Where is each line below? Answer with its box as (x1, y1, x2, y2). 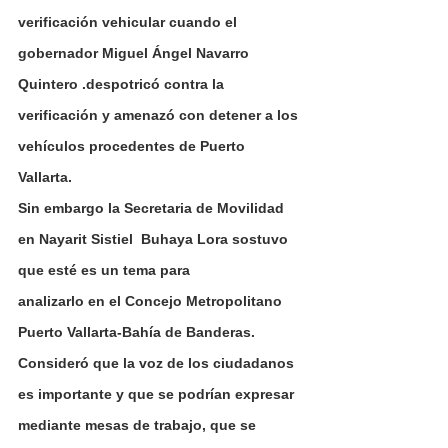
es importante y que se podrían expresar (18, 386, 298, 403)
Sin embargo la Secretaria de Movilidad (18, 200, 288, 217)
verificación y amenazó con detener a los (18, 107, 302, 124)
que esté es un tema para (18, 262, 190, 279)
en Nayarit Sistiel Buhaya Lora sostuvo (18, 231, 292, 248)
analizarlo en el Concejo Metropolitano (18, 293, 286, 310)
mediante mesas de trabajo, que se (18, 417, 260, 434)
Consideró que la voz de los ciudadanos (18, 355, 298, 372)
